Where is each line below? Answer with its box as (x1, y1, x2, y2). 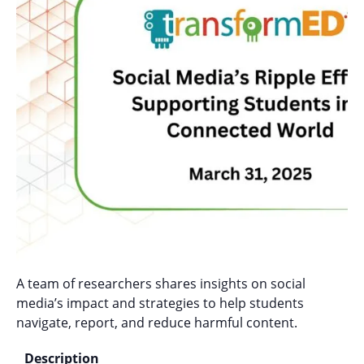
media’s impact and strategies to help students (16, 293, 304, 312)
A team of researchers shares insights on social (16, 274, 305, 292)
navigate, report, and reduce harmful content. (16, 313, 297, 331)
